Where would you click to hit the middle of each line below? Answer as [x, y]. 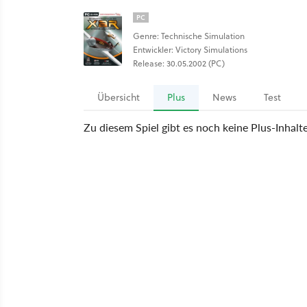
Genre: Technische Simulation [189, 36]
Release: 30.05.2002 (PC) [179, 63]
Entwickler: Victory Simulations [190, 50]
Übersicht [119, 97]
